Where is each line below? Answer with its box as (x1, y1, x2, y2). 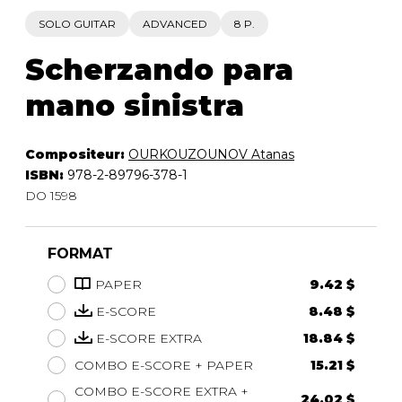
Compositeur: (25, 145, 128, 162)
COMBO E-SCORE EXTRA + (74, 382, 249, 399)
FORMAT (48, 244, 113, 262)
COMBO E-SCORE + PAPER (74, 356, 253, 373)
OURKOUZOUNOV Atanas (128, 145, 294, 162)
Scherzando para (25, 51, 293, 87)
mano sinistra (25, 87, 244, 123)
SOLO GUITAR (39, 16, 116, 31)
